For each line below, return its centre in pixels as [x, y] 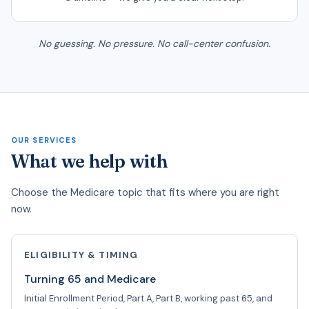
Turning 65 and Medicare [90, 279]
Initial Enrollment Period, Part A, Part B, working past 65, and [148, 298]
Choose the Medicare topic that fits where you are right [145, 192]
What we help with [89, 161]
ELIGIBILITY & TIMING [81, 255]
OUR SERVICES [44, 140]
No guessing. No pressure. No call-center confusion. [154, 43]
